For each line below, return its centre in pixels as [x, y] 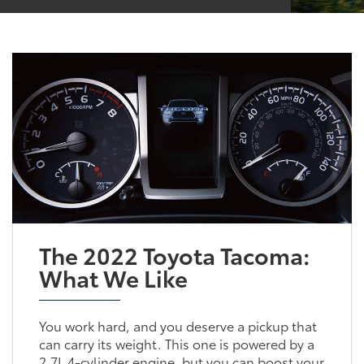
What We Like [113, 277]
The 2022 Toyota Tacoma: [174, 254]
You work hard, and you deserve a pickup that [178, 325]
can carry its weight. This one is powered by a [176, 343]
